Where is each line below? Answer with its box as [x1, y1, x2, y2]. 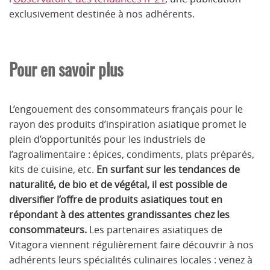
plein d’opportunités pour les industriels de [9, 132, 206, 146]
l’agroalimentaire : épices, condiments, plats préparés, [9, 147, 254, 161]
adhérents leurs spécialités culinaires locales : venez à [9, 253, 253, 266]
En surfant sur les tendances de [96, 162, 240, 176]
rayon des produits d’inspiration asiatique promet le [9, 117, 246, 131]
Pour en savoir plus [9, 57, 123, 81]
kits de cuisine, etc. [9, 162, 96, 176]
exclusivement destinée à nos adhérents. [9, 7, 195, 20]
